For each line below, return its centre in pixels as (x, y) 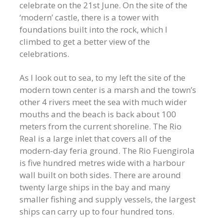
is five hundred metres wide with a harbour (102, 163)
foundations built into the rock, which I (93, 29)
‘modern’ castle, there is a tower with (89, 17)
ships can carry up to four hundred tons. (97, 211)
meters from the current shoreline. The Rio (100, 126)
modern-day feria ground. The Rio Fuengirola (107, 151)
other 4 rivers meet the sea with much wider (103, 102)
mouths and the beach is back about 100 (98, 114)
